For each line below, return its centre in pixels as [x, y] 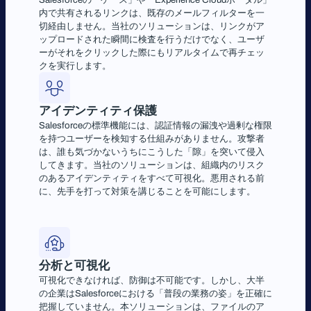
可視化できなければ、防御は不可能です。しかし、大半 [152, 280]
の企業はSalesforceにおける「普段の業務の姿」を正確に [155, 294]
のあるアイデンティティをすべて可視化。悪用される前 [152, 178]
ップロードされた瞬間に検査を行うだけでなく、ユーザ [152, 40]
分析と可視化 [74, 266]
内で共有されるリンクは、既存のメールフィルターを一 [152, 13]
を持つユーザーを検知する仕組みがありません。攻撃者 [152, 139]
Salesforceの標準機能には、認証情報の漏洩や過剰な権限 [155, 126]
